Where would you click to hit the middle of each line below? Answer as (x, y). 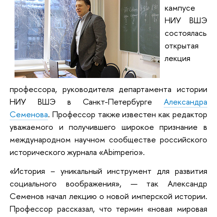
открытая (182, 45)
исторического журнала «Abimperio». (77, 152)
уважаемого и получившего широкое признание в (108, 126)
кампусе (180, 7)
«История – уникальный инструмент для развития (108, 171)
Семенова (29, 114)
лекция (178, 58)
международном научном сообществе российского (108, 139)
